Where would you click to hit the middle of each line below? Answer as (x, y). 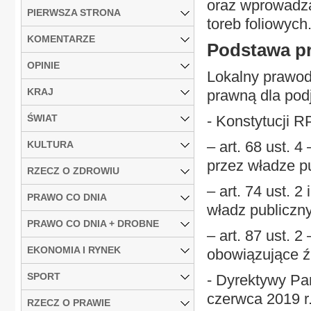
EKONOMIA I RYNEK (74, 250)
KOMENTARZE (61, 39)
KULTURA (50, 144)
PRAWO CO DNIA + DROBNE (93, 223)
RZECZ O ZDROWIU (73, 170)
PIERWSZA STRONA (74, 12)
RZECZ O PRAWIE (69, 302)
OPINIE (43, 65)
